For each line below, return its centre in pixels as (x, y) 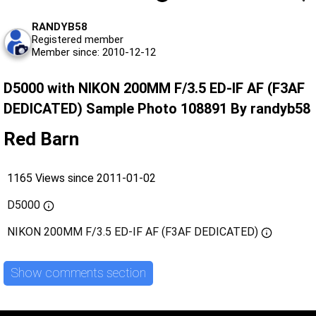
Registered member (78, 39)
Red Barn (41, 139)
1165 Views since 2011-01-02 (81, 178)
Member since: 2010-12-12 (94, 52)
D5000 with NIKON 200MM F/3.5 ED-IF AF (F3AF (154, 88)
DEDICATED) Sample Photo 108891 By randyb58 (157, 108)
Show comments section (78, 273)
